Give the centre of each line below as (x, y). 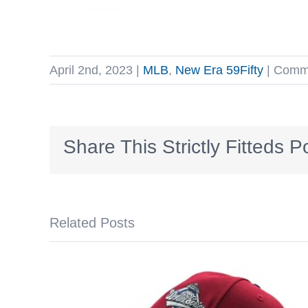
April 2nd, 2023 (91, 70)
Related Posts (92, 223)
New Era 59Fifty (219, 70)
